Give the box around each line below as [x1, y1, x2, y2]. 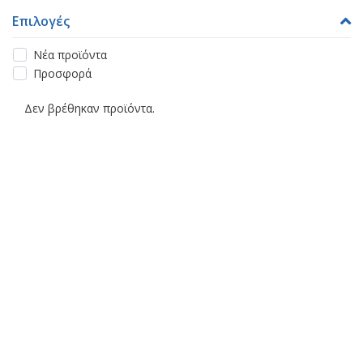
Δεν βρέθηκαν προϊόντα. [24, 100, 155, 116]
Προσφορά [33, 66, 92, 82]
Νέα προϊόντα [33, 47, 107, 63]
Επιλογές [12, 12, 70, 31]
